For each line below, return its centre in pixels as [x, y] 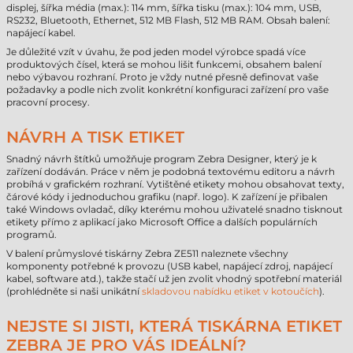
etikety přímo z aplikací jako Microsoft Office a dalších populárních [162, 222]
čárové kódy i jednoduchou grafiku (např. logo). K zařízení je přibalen [167, 197]
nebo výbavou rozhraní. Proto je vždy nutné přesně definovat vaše [162, 77]
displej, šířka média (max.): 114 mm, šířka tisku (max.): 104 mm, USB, [164, 7]
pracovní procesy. [48, 102]
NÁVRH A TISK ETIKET [95, 137]
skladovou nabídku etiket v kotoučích [230, 291]
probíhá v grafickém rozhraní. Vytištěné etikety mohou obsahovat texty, [175, 184]
